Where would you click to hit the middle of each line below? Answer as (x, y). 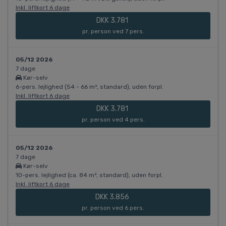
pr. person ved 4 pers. (113, 120)
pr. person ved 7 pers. (113, 32)
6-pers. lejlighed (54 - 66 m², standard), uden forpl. (90, 87)
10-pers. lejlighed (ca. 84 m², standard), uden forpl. (89, 175)
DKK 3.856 (113, 197)
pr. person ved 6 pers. (113, 208)
